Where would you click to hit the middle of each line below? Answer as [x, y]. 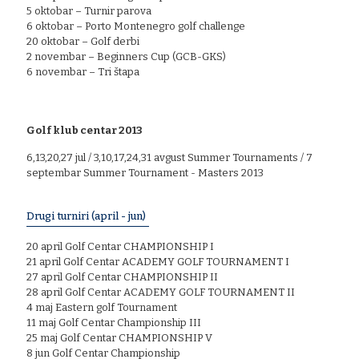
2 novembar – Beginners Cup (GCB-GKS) [126, 56]
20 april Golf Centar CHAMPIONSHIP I [120, 246]
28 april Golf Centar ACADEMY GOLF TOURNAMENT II [161, 292]
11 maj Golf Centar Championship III [114, 322]
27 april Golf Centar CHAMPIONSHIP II [122, 276]
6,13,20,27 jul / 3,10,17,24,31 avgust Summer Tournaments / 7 [169, 157]
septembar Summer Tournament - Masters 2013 [145, 172]
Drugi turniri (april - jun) [86, 216]
